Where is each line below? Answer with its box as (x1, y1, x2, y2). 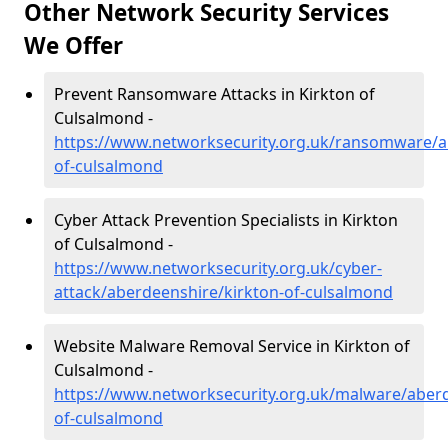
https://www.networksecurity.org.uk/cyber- (54, 257, 382, 279)
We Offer (24, 30, 123, 61)
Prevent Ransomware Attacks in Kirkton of (54, 83, 375, 105)
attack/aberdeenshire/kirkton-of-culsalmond (54, 281, 393, 303)
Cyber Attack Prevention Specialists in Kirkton (54, 209, 398, 231)
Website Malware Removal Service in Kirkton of (54, 335, 410, 357)
